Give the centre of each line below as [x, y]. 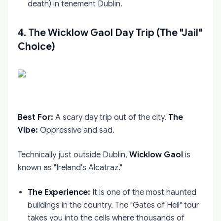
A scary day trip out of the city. [111, 117]
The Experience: [59, 192]
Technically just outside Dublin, [74, 155]
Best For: [36, 117]
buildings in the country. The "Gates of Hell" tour [113, 205]
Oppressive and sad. [76, 130]
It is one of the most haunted [143, 192]
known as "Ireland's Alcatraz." [70, 167]
